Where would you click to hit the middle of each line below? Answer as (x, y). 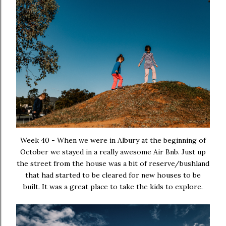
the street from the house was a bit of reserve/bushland (113, 163)
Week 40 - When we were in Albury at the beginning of (113, 140)
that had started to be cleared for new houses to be (113, 175)
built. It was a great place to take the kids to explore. (113, 186)
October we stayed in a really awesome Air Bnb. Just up (113, 152)
